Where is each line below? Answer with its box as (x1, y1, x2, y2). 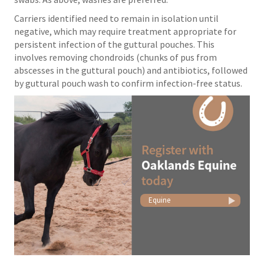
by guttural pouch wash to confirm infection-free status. (14, 77, 242, 89)
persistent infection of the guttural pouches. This (14, 38, 214, 50)
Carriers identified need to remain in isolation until (14, 12, 219, 24)
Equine (148, 194, 170, 205)
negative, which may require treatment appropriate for (14, 25, 236, 37)
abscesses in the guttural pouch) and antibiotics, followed (14, 64, 247, 76)
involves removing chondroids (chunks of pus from (14, 51, 217, 63)
